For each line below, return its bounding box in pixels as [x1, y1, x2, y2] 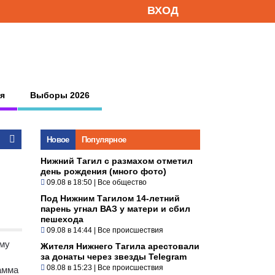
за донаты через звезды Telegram [41, 251, 187, 261]
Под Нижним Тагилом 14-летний [41, 193, 180, 203]
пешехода [41, 214, 83, 224]
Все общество [98, 177, 147, 187]
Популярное [81, 134, 126, 144]
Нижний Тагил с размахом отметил [41, 155, 193, 166]
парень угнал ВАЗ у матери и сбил [41, 203, 190, 214]
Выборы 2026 [30, 90, 90, 100]
